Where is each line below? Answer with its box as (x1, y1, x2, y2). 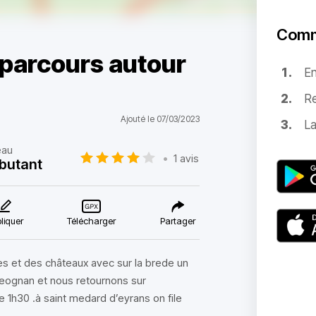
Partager (159, 215, 195, 226)
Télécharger (67, 215, 116, 226)
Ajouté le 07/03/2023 (120, 114, 200, 124)
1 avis (174, 151, 200, 165)
